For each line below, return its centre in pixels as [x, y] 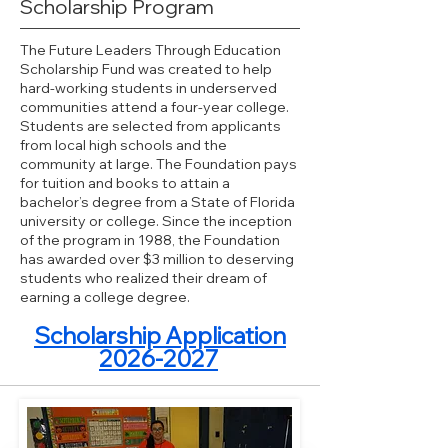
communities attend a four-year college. [154, 107]
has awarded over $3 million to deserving [157, 259]
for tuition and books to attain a [125, 183]
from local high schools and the [123, 145]
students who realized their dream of [143, 278]
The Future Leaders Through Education [150, 50]
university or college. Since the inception [156, 221]
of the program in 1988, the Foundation [150, 240]
